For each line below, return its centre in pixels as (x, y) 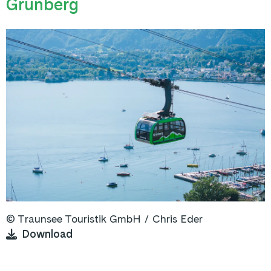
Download (47, 234)
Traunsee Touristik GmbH (81, 219)
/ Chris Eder (173, 219)
